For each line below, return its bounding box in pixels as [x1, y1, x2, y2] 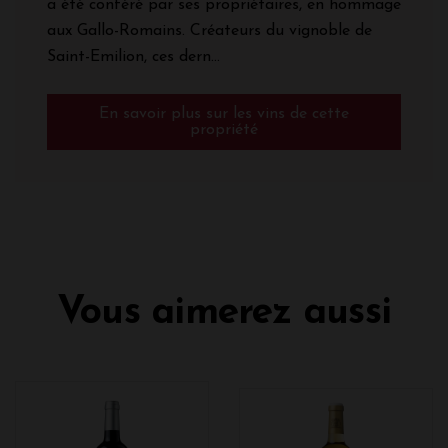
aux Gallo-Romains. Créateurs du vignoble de [47, 22, 372, 39]
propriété [190, 121, 258, 138]
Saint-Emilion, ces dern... [47, 48, 220, 65]
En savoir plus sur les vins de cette [99, 105, 349, 122]
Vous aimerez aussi [57, 293, 391, 333]
